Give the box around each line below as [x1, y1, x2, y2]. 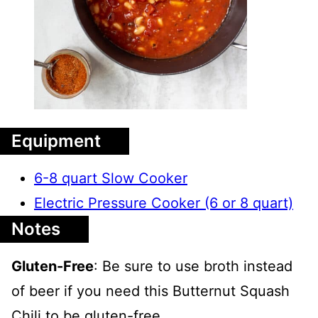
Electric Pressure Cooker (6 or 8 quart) [34, 194, 293, 212]
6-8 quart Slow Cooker [34, 169, 187, 187]
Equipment [11, 130, 101, 151]
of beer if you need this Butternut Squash [11, 282, 290, 300]
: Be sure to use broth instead [94, 257, 292, 275]
